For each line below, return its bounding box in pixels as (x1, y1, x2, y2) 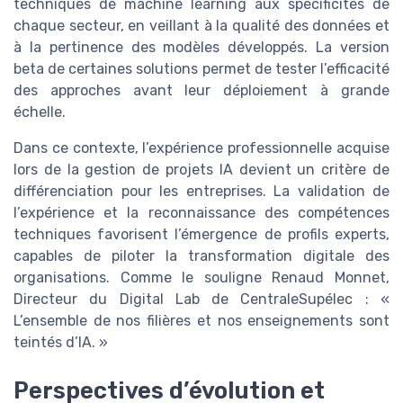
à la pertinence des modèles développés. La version (13, 38, 390, 56)
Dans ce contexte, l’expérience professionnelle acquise (13, 139, 390, 157)
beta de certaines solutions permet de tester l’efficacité (13, 59, 390, 77)
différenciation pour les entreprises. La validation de (13, 182, 390, 200)
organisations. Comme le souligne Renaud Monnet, (13, 268, 390, 286)
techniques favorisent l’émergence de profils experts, (13, 225, 390, 243)
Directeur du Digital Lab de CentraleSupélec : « (13, 290, 390, 308)
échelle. (13, 103, 66, 121)
